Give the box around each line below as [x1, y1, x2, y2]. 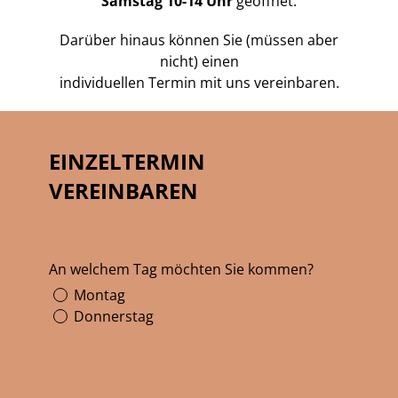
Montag [70, 285, 125, 306]
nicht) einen [159, 52, 239, 72]
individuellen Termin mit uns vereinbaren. [59, 73, 339, 93]
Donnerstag [70, 306, 154, 327]
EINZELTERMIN [49, 147, 205, 177]
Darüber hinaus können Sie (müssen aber [60, 30, 338, 51]
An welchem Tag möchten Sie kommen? [49, 259, 314, 280]
